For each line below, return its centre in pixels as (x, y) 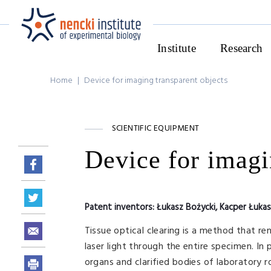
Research (241, 48)
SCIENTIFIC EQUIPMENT (155, 129)
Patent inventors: (120, 207)
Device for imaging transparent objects (156, 81)
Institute (177, 48)
